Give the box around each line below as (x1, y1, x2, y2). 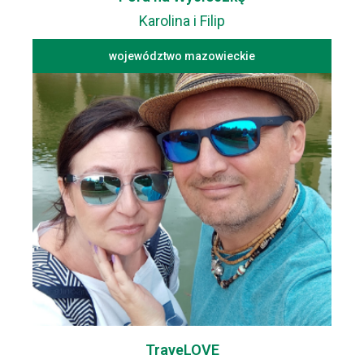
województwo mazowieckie (109, 50, 255, 63)
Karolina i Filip (139, 12, 225, 30)
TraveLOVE (145, 341, 219, 359)
